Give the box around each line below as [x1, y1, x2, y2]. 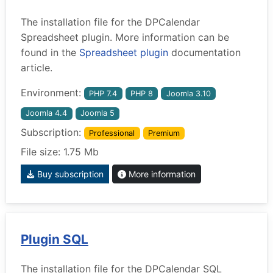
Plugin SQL [21, 232, 88, 247]
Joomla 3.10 [166, 88, 211, 98]
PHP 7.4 [89, 88, 118, 98]
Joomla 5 [80, 108, 115, 118]
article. [21, 61, 52, 74]
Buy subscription [35, 169, 104, 180]
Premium [147, 128, 180, 138]
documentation [168, 46, 241, 58]
